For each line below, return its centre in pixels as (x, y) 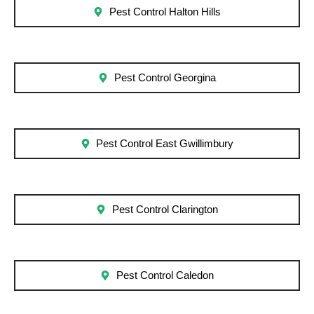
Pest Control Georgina (165, 78)
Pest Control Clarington (165, 210)
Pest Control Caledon (165, 276)
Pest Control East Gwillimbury (165, 144)
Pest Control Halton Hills (165, 12)
